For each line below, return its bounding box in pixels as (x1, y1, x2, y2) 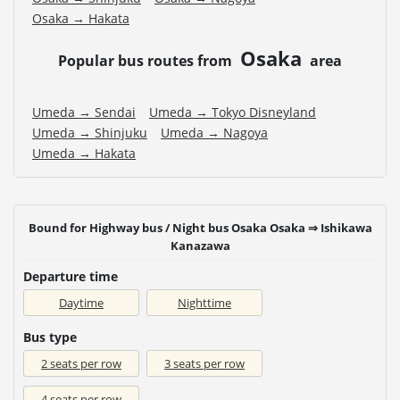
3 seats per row (164, 354, 245, 371)
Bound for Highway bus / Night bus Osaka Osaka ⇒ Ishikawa (28, 219, 372, 236)
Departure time (23, 267, 118, 285)
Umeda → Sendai (32, 103, 136, 121)
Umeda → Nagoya (161, 123, 268, 141)
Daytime (59, 294, 104, 311)
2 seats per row (41, 354, 121, 371)
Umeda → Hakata (32, 144, 136, 162)
